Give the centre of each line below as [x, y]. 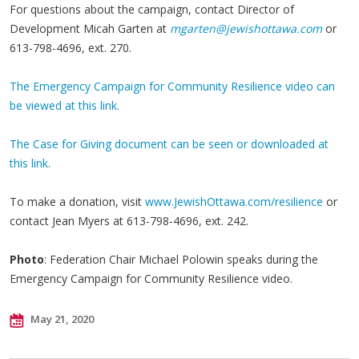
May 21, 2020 [61, 319]
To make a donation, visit [77, 202]
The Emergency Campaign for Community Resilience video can [172, 86]
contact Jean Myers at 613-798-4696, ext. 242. [129, 221]
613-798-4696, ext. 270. [71, 48]
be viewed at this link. [65, 105]
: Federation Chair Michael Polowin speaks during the [181, 259]
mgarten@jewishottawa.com [246, 28]
